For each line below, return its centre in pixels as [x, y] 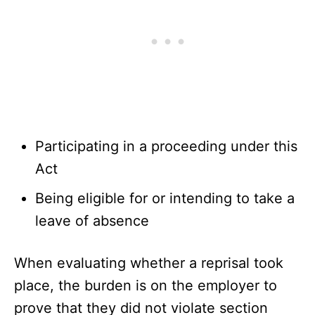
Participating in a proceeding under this [166, 147]
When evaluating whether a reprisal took [149, 263]
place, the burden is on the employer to [146, 286]
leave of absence [92, 221]
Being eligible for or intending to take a [165, 199]
